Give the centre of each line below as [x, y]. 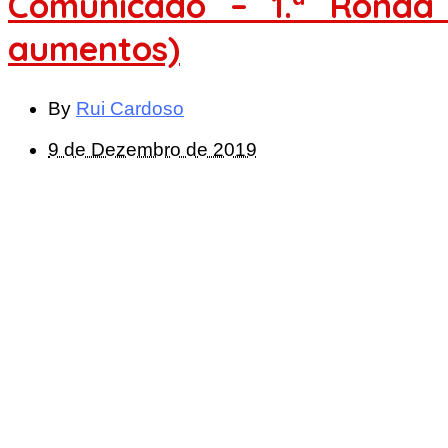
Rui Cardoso [130, 109]
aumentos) [94, 48]
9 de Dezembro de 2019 [152, 150]
